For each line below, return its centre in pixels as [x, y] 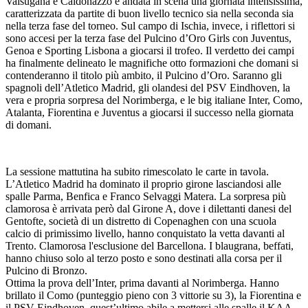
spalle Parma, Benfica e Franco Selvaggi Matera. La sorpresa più [146, 196]
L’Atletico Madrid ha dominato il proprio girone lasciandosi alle [143, 184]
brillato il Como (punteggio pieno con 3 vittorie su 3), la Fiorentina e [153, 295]
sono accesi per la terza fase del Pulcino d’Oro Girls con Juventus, [148, 38]
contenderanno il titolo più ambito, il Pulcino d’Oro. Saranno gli [144, 75]
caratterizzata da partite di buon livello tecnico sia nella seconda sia [150, 13]
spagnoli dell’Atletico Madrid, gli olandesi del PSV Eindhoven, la [148, 87]
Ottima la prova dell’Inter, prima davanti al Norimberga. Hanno [142, 283]
